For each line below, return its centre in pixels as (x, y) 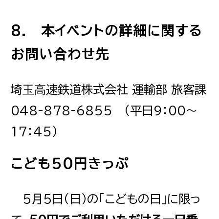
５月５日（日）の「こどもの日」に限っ (106, 199)
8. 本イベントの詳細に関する (107, 31)
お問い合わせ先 (60, 54)
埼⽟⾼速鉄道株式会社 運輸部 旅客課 (109, 90)
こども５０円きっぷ (70, 164)
